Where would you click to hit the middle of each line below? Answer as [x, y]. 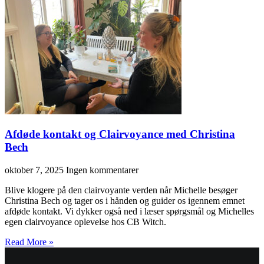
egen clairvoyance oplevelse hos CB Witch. [85, 222]
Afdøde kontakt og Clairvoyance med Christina [120, 134]
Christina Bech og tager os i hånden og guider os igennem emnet [125, 200]
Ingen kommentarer [102, 170]
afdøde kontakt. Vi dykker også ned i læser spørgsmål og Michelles [129, 211]
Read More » [29, 242]
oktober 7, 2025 [35, 170]
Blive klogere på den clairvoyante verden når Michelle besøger [121, 190]
